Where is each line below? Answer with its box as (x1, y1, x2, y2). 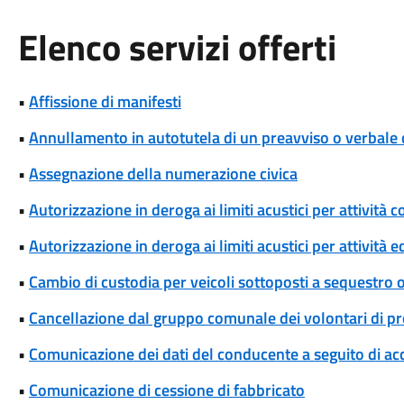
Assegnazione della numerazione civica (28, 161, 298, 186)
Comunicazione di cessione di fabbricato (28, 378, 305, 402)
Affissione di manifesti (28, 89, 181, 114)
